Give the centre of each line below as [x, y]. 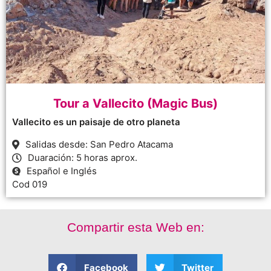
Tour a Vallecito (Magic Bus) [135, 103]
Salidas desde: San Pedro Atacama [99, 144]
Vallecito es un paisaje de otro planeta [96, 122]
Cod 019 [30, 184]
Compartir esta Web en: [135, 227]
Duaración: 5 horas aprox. [83, 157]
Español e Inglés [62, 171]
